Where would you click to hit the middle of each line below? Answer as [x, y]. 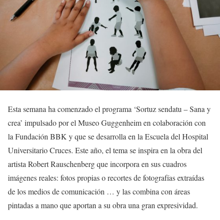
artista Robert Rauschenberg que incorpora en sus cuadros [97, 164]
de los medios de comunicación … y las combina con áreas [99, 191]
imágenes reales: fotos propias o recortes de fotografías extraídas [106, 178]
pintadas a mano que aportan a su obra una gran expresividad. [103, 205]
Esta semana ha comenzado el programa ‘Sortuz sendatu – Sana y [109, 109]
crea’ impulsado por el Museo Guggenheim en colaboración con [107, 123]
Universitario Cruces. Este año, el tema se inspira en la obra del [105, 150]
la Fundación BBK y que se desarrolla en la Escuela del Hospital [108, 136]
